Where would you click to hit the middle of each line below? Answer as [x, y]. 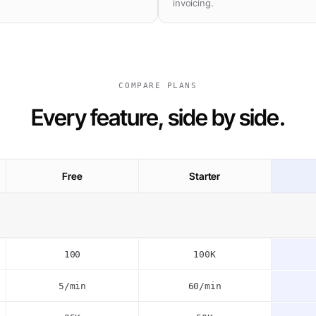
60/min [205, 286]
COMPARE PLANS [158, 86]
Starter [205, 176]
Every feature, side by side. [158, 117]
